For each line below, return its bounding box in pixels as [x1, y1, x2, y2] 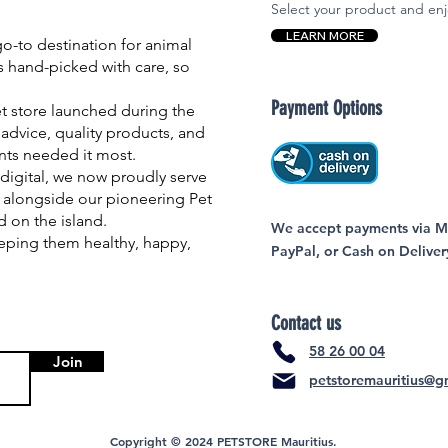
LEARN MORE [285, 28, 364, 44]
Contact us [271, 311, 341, 336]
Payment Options [271, 96, 382, 121]
